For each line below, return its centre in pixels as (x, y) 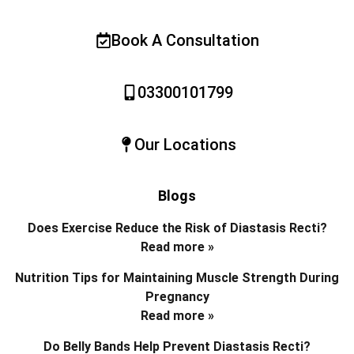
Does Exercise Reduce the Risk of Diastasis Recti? (177, 228)
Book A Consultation (185, 41)
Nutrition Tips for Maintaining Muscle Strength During (177, 278)
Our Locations (185, 145)
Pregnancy (177, 297)
